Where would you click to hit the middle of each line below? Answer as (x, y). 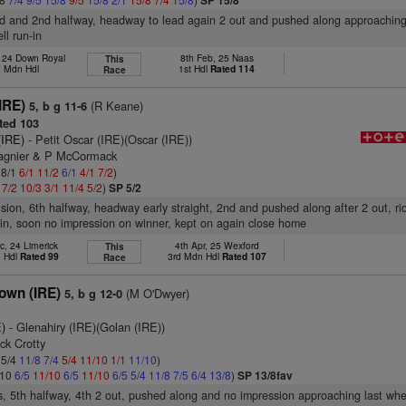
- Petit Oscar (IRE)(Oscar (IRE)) (109, 139)
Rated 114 (233, 68)
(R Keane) (116, 106)
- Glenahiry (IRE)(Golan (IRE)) (86, 327)
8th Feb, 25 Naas (217, 58)
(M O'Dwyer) (156, 293)
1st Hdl (195, 68)
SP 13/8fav (266, 375)
